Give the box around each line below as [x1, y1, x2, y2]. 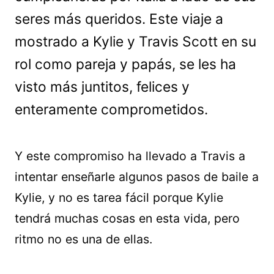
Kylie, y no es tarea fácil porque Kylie [15, 190, 223, 205]
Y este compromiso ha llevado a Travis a [15, 149, 245, 163]
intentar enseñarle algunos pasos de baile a [15, 169, 259, 184]
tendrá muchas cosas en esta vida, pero [15, 211, 240, 226]
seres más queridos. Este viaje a [15, 10, 223, 28]
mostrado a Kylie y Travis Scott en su [15, 33, 256, 50]
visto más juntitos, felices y [15, 78, 190, 95]
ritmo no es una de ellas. [15, 232, 152, 246]
